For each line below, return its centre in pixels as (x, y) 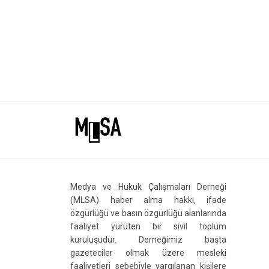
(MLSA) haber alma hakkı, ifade (148, 200)
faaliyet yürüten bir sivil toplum (148, 227)
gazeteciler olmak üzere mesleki (148, 253)
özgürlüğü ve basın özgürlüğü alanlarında (148, 213)
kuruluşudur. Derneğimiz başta (148, 240)
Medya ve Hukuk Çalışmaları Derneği (148, 187)
